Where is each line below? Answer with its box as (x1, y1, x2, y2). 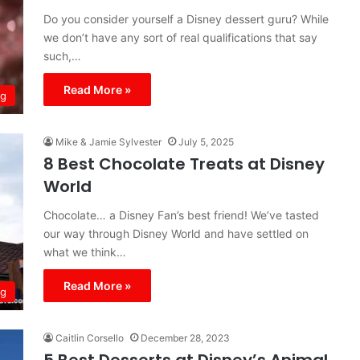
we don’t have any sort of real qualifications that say (43, 31, 317, 44)
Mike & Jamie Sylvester (55, 136, 162, 148)
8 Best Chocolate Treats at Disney (43, 153, 325, 175)
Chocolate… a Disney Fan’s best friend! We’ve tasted (43, 208, 319, 222)
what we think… (43, 245, 126, 259)
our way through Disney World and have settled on (43, 227, 309, 240)
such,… (43, 49, 81, 63)
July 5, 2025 (178, 136, 234, 148)
